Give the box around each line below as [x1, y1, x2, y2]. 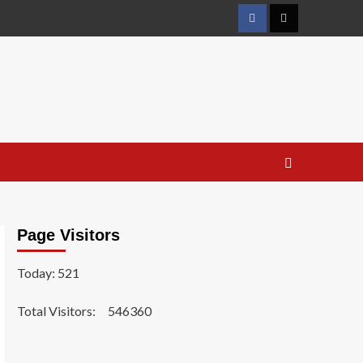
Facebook [250, 19, 300, 32]
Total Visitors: [16, 303, 98, 319]
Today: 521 [16, 265, 79, 281]
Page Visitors [16, 226, 120, 245]
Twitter [282, 19, 322, 32]
